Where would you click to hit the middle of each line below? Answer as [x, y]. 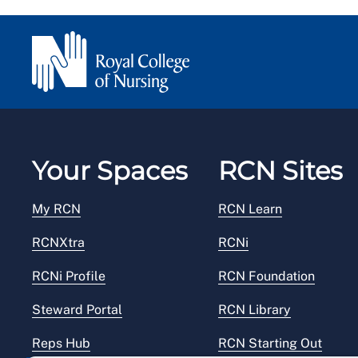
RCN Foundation [267, 276]
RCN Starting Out [270, 344]
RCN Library [255, 310]
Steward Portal [77, 310]
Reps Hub [61, 344]
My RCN [56, 209]
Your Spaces [110, 171]
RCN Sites [280, 171]
